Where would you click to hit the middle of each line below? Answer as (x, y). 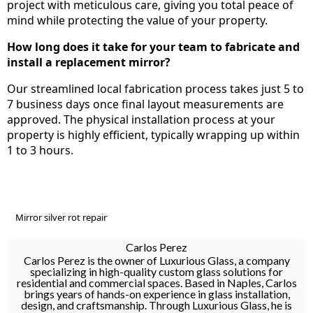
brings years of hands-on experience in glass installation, (156, 294)
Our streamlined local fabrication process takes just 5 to (155, 89)
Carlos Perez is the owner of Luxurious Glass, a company (156, 261)
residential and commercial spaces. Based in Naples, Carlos (156, 283)
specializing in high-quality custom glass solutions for (156, 272)
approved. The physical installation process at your (141, 120)
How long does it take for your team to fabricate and (153, 47)
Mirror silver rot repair (61, 218)
